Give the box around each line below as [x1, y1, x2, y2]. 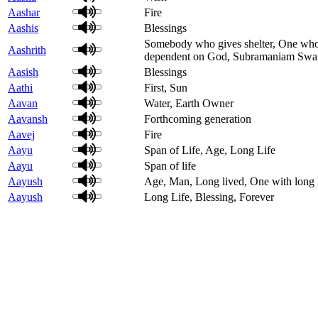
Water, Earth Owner [144, 97, 234, 109]
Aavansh [8, 112, 48, 125]
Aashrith [8, 43, 46, 56]
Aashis [8, 21, 38, 34]
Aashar [8, 6, 40, 18]
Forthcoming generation [144, 112, 251, 125]
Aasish [8, 65, 38, 78]
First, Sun [144, 81, 187, 94]
